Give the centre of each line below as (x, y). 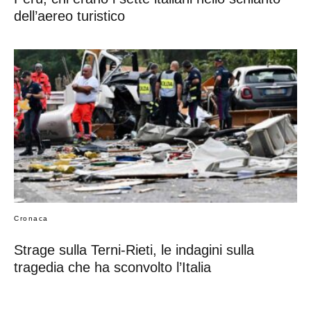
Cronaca (31, 219)
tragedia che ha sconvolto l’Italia (112, 268)
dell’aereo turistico (69, 16)
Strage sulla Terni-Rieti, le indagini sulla (134, 250)
